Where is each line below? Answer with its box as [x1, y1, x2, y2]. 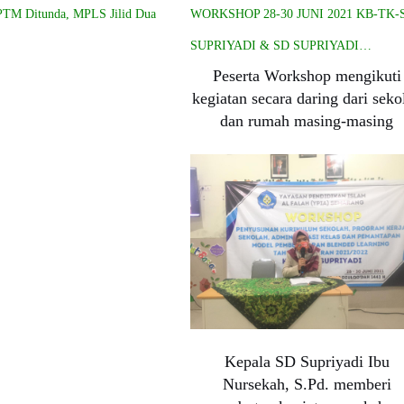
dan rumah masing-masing [220, 111, 394, 130]
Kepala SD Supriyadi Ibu [224, 352, 390, 371]
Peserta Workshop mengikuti [212, 66, 401, 85]
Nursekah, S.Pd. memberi [222, 374, 391, 393]
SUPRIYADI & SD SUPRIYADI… [190, 38, 372, 52]
